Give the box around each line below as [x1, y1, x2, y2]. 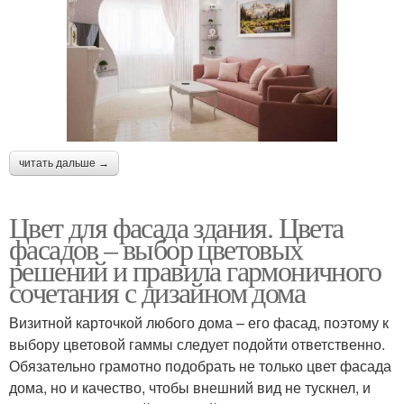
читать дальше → [19, 156, 109, 170]
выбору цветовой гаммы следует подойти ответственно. [9, 333, 385, 354]
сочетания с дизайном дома [9, 271, 305, 311]
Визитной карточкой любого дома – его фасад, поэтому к [9, 311, 389, 333]
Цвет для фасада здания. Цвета [9, 207, 344, 246]
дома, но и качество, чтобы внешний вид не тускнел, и [9, 376, 371, 398]
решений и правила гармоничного [9, 250, 381, 289]
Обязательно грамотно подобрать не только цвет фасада [9, 354, 391, 376]
